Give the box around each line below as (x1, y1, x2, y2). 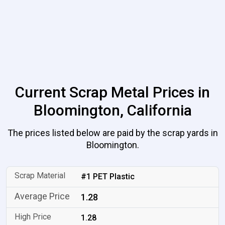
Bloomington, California (33, 101, 192, 119)
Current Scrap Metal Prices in (15, 83, 210, 101)
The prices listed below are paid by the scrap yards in (7, 128, 218, 138)
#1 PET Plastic (81, 172, 135, 181)
